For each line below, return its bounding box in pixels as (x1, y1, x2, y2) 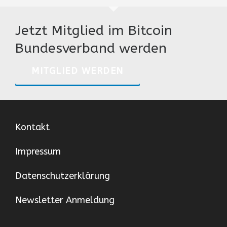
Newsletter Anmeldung (15, 195, 115, 206)
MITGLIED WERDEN (31, 65, 124, 77)
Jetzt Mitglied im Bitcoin (15, 22, 172, 39)
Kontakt (15, 122, 50, 133)
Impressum (15, 146, 61, 157)
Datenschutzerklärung (15, 170, 110, 181)
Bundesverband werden (15, 40, 167, 56)
